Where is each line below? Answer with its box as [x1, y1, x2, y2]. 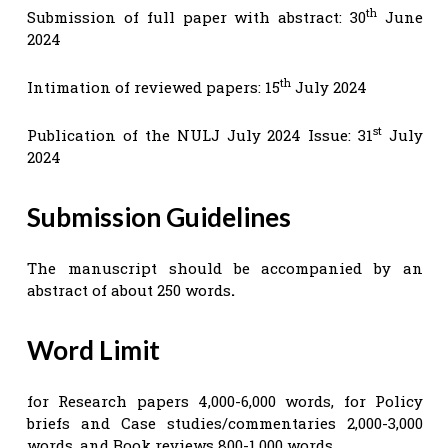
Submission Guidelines [27, 200, 291, 233]
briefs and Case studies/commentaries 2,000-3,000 [27, 412, 423, 433]
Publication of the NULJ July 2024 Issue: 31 [27, 124, 374, 145]
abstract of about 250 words [27, 279, 231, 300]
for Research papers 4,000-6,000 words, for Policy [27, 390, 423, 411]
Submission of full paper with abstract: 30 [27, 6, 367, 27]
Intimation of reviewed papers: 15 [27, 76, 280, 97]
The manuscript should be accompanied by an [27, 257, 423, 278]
